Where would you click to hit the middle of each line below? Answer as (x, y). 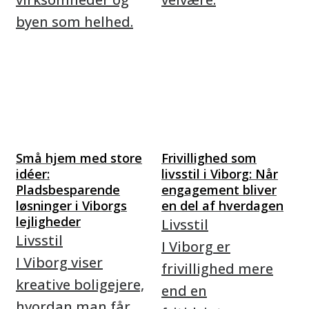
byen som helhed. (74, 22)
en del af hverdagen (222, 206)
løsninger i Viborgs (71, 206)
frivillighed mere (217, 269)
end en (184, 291)
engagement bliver (219, 190)
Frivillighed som (209, 158)
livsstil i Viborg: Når (220, 174)
